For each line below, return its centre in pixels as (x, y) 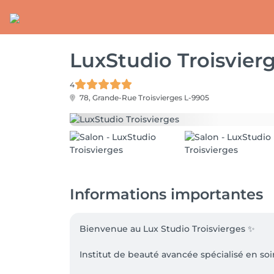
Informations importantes (166, 194)
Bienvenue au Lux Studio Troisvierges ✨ (167, 229)
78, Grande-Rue (108, 98)
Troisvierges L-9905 (174, 98)
